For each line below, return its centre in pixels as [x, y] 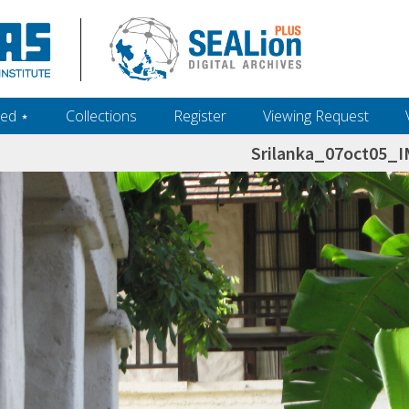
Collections [101, 116]
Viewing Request [316, 116]
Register [200, 116]
